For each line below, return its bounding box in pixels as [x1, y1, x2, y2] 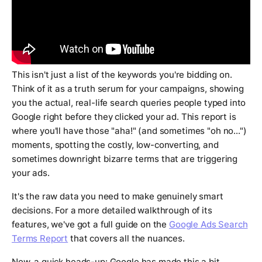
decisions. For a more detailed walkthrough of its [12, 204, 212, 216]
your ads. [12, 167, 50, 178]
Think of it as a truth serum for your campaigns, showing [12, 82, 244, 94]
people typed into [171, 96, 246, 108]
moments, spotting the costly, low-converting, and [12, 139, 219, 150]
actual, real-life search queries [44, 96, 172, 108]
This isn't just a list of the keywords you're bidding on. [12, 68, 232, 80]
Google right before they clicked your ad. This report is [12, 111, 236, 122]
